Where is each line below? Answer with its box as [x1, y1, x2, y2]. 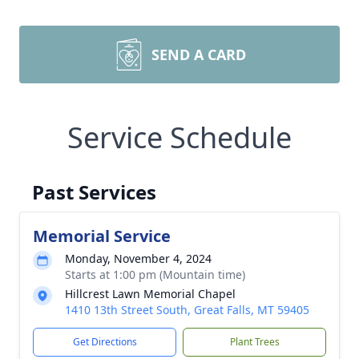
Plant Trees [229, 335, 280, 349]
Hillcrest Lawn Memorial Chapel [65, 286, 236, 301]
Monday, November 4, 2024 [65, 251, 212, 266]
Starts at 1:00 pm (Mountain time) [65, 267, 245, 282]
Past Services [32, 179, 156, 205]
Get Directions [72, 335, 137, 349]
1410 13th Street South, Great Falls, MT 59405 [65, 302, 309, 317]
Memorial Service [33, 225, 171, 247]
